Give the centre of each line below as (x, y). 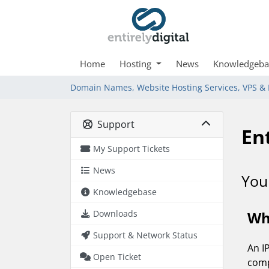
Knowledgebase (125, 192)
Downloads (115, 213)
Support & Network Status (145, 235)
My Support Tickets (131, 149)
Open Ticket (117, 257)
